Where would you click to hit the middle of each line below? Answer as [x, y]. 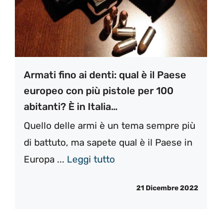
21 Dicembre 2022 [167, 188]
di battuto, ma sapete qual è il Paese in [108, 142]
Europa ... [45, 159]
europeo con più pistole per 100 [99, 90]
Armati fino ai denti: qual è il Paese [105, 75]
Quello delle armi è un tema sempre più [110, 125]
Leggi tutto [91, 159]
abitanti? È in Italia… [71, 106]
